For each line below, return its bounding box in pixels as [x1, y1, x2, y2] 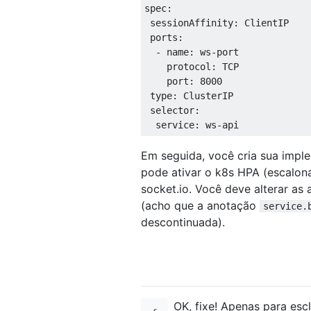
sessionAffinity [144, 17, 233, 29]
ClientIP [244, 17, 289, 29]
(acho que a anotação [141, 199, 260, 213]
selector [144, 105, 194, 117]
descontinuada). [141, 215, 225, 230]
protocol [144, 61, 211, 73]
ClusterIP [183, 90, 233, 102]
